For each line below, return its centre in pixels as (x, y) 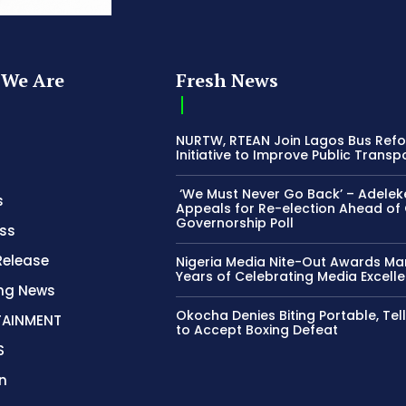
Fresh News (227, 80)
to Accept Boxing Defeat (257, 329)
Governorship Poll (235, 222)
